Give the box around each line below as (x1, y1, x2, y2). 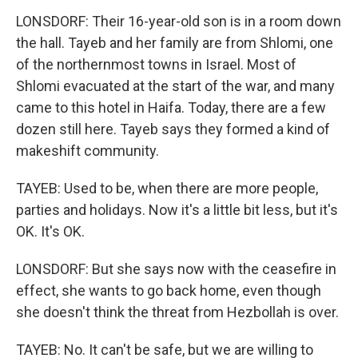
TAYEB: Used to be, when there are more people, (16, 180, 318, 197)
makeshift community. (16, 142, 159, 159)
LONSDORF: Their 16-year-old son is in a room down (16, 13, 341, 30)
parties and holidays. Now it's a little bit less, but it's (16, 201, 338, 218)
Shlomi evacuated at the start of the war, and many (16, 78, 335, 94)
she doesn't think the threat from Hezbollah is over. (16, 304, 339, 320)
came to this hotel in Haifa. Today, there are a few (16, 99, 326, 116)
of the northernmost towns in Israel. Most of (16, 56, 296, 73)
